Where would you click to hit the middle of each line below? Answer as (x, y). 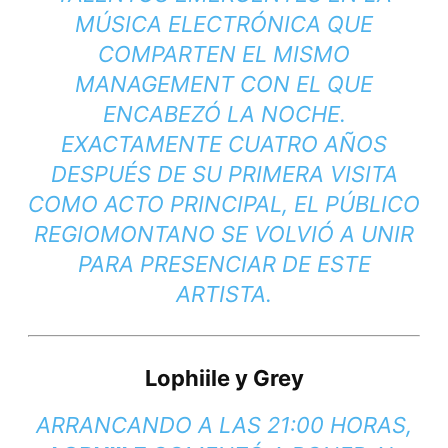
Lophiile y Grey (224, 377)
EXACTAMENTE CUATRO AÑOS (224, 143)
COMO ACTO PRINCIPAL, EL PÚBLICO (224, 203)
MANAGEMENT (157, 83)
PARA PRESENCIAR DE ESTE (224, 263)
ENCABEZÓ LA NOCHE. (224, 113)
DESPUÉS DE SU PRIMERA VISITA (224, 173)
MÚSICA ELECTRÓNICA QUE (224, 23)
